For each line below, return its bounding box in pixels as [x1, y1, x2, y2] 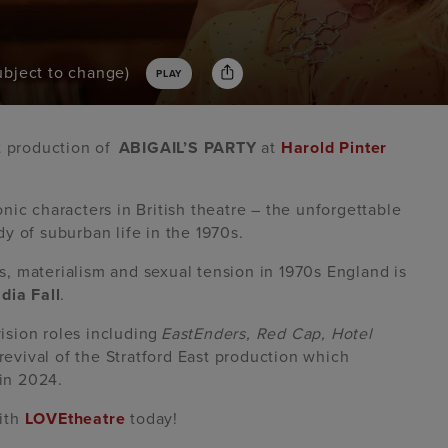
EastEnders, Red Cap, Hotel [161, 324, 373, 345]
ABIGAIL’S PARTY [118, 138, 262, 159]
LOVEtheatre [24, 409, 126, 430]
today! [125, 409, 179, 430]
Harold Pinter [280, 138, 388, 159]
